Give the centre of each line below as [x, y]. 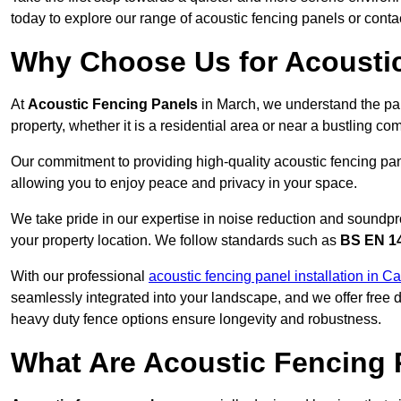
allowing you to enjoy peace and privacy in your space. [184, 183]
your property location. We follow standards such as [175, 241]
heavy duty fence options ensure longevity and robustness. [196, 320]
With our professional [80, 277]
